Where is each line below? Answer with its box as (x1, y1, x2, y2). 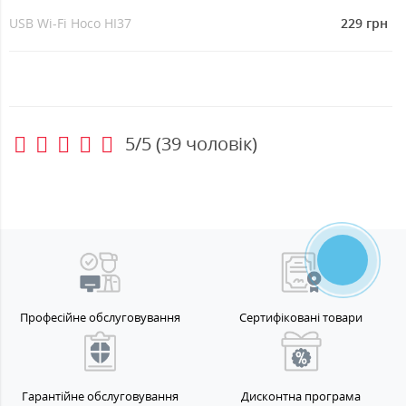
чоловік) (181, 130, 257, 156)
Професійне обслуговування (20, 308, 181, 325)
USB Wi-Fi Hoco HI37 (9, 14, 131, 32)
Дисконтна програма (241, 387, 362, 404)
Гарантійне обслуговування (22, 387, 179, 404)
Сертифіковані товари (239, 308, 363, 325)
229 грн (341, 14, 388, 32)
